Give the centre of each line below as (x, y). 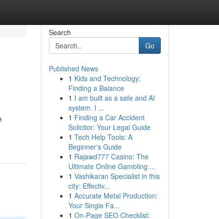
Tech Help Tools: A (103, 137)
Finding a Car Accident (109, 117)
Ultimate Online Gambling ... (112, 166)
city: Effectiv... (89, 186)
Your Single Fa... (94, 205)
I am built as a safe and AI (114, 98)
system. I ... (86, 108)
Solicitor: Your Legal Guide (109, 127)
